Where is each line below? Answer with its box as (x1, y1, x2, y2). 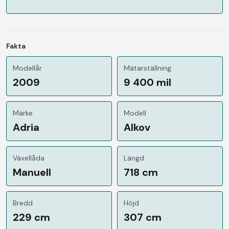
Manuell (13, 165, 51, 179)
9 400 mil (124, 75, 171, 89)
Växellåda (13, 153, 44, 163)
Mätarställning (124, 63, 171, 73)
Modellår (13, 63, 42, 73)
